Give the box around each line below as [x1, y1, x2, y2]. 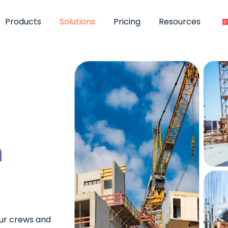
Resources [159, 15, 201, 27]
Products [5, 15, 42, 27]
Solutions [60, 15, 96, 27]
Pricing [113, 15, 141, 27]
